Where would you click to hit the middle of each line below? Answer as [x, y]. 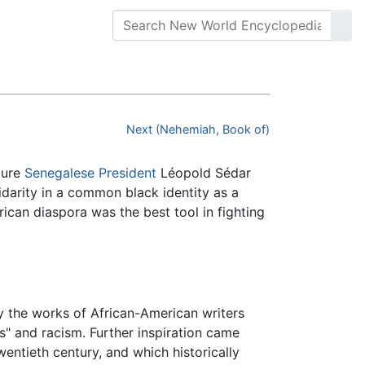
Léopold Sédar [204, 173]
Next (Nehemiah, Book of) [198, 130]
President [128, 173]
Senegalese [59, 173]
